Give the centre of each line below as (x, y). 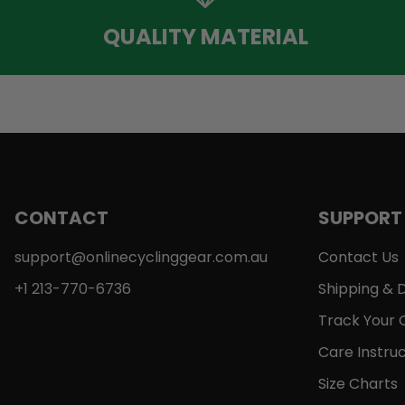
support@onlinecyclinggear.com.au (141, 258)
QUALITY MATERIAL (205, 36)
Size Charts (358, 384)
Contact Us (358, 258)
